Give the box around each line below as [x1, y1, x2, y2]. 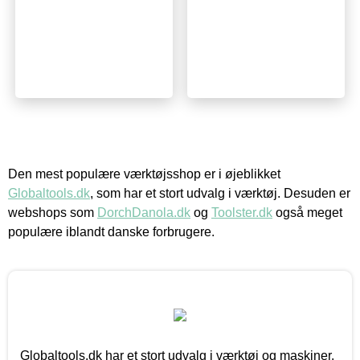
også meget [272, 205, 342, 219]
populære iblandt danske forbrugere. [8, 224, 215, 239]
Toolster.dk [211, 205, 272, 219]
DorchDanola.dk [97, 205, 190, 219]
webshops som [8, 205, 97, 219]
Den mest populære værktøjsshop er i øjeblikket [8, 166, 280, 181]
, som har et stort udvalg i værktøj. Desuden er [90, 186, 350, 200]
